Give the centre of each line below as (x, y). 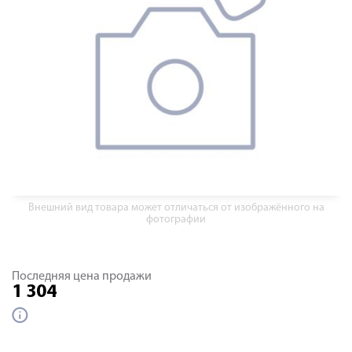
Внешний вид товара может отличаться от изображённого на (176, 208)
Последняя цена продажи (82, 277)
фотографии (176, 220)
